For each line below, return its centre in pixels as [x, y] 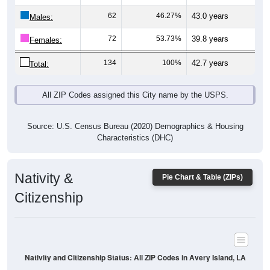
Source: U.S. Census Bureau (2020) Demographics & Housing [135, 110]
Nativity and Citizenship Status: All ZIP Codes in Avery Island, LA [135, 240]
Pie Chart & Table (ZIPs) [202, 161]
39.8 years [210, 22]
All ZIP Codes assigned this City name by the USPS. [135, 78]
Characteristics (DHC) [135, 121]
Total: [39, 48]
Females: [46, 24]
